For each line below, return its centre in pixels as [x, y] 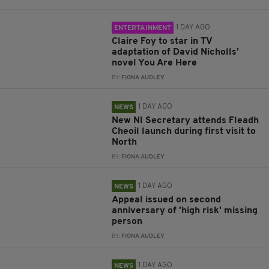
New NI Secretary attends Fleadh [186, 121]
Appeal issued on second [167, 200]
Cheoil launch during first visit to [184, 132]
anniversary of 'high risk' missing [185, 211]
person [127, 222]
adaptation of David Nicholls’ [176, 53]
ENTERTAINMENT [143, 29]
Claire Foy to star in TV [162, 42]
